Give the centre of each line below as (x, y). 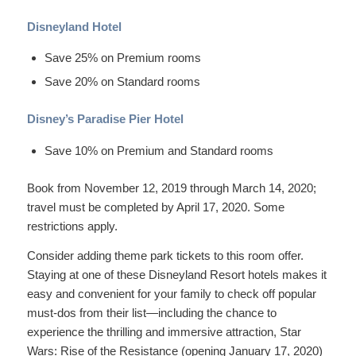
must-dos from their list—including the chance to (151, 312)
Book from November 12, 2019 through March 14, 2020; (171, 188)
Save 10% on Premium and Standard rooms (159, 151)
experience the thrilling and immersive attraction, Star (164, 331)
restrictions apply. (72, 226)
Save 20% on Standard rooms (122, 82)
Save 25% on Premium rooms (122, 58)
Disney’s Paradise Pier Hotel (105, 119)
